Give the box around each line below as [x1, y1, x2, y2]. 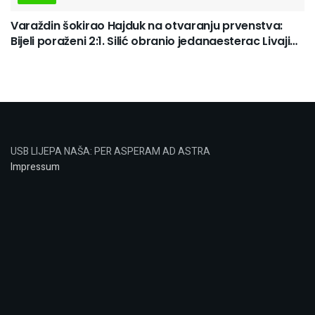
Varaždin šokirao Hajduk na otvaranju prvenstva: [11, 17, 283, 34]
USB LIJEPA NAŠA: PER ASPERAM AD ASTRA [11, 143, 210, 159]
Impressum [11, 159, 60, 174]
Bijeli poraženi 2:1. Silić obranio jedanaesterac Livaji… [11, 32, 298, 49]
